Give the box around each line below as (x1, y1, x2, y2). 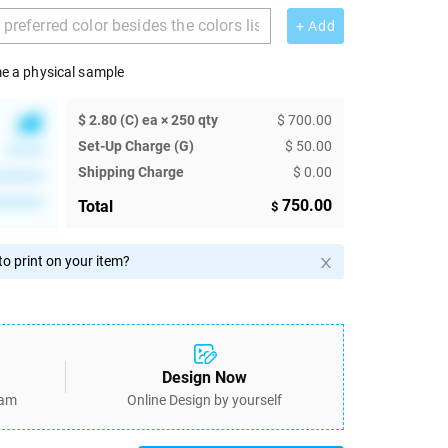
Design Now (162, 368, 247, 388)
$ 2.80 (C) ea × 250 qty (78, 112, 218, 129)
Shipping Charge (78, 164, 184, 181)
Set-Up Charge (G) (78, 138, 194, 155)
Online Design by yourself (127, 392, 282, 409)
